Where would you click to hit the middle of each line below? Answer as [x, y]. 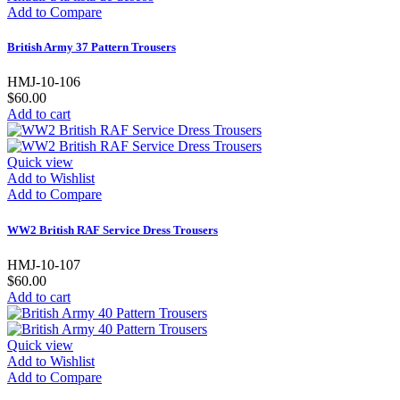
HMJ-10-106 [44, 82]
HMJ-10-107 [44, 264]
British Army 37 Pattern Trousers [92, 47]
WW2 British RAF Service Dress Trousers [112, 229]
